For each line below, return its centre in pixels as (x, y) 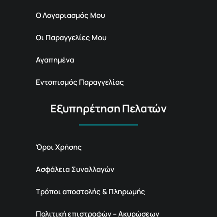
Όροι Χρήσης (59, 147)
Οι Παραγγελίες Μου (71, 38)
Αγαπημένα (55, 60)
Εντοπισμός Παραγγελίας (80, 82)
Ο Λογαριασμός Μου (70, 15)
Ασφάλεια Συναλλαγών (75, 170)
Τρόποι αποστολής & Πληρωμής (91, 192)
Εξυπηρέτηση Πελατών (108, 109)
